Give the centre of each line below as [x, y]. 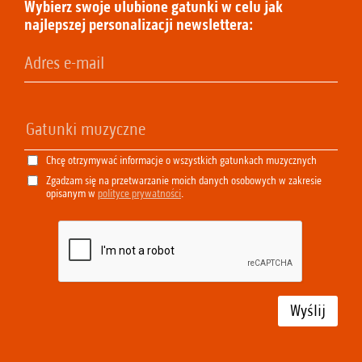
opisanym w [72, 194]
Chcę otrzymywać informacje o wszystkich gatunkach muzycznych [181, 161]
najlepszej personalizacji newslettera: [139, 25]
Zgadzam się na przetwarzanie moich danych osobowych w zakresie [184, 181]
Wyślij [308, 311]
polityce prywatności [139, 194]
